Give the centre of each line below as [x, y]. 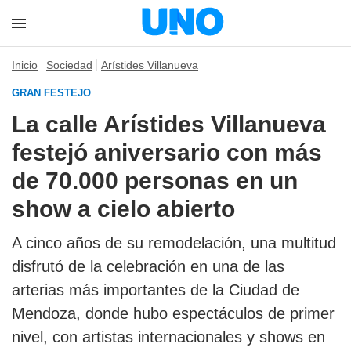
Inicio [25, 65]
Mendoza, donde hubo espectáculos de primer [173, 313]
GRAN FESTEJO [51, 93]
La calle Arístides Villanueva [169, 124]
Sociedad [69, 65]
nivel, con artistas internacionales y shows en [168, 337]
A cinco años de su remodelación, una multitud [174, 243]
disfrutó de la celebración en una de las [148, 266]
